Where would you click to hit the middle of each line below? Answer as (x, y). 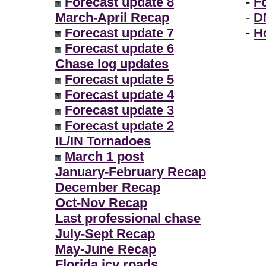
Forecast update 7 (119, 33)
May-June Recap (106, 249)
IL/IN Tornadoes (103, 141)
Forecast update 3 (119, 110)
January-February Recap (131, 172)
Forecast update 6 (119, 48)
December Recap (108, 187)
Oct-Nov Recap (101, 203)
